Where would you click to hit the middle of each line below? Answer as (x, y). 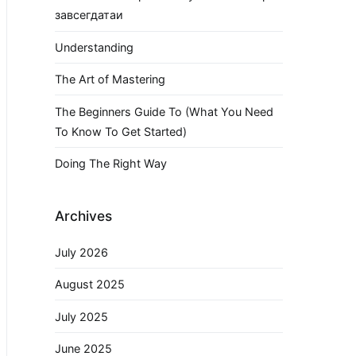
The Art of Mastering (110, 79)
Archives (83, 216)
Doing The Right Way (111, 163)
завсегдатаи (89, 15)
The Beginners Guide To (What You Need (164, 111)
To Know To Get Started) (121, 131)
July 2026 (81, 252)
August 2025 (90, 284)
